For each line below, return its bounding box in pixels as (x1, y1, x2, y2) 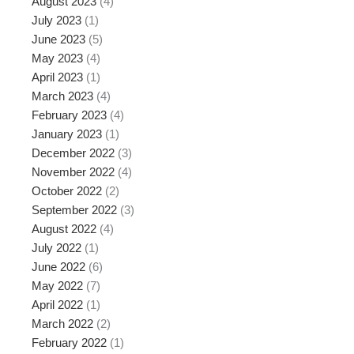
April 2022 (32, 299, 83, 312)
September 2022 (32, 204, 117, 217)
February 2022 (32, 337, 107, 350)
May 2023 (32, 52, 83, 66)
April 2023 (32, 71, 83, 85)
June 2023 (32, 33, 85, 47)
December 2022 (32, 147, 115, 160)
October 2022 (32, 185, 102, 198)
